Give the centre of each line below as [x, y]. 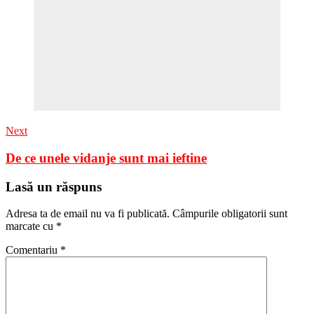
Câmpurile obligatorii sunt [230, 214]
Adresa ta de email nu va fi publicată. [88, 214]
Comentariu [33, 250]
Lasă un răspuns [54, 186]
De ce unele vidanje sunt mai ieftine [106, 158]
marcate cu [31, 226]
